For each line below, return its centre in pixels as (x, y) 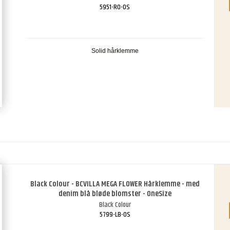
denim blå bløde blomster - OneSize (115, 194)
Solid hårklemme (115, 51)
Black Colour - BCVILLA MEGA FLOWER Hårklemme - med (115, 184)
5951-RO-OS (115, 7)
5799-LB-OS (115, 215)
